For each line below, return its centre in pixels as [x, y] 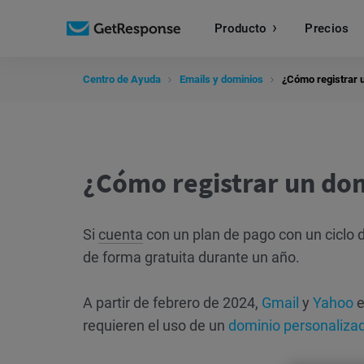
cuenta [121, 234]
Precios [327, 28]
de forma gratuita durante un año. [191, 257]
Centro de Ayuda [122, 79]
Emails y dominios [221, 79]
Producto [241, 28]
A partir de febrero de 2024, [172, 303]
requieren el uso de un [156, 325]
